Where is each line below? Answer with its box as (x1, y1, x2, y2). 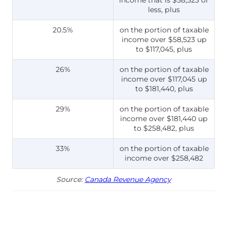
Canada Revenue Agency (85, 175, 171, 183)
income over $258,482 (125, 153, 203, 163)
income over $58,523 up (121, 34, 207, 44)
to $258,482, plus (134, 123, 194, 133)
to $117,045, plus (136, 44, 192, 54)
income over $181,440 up (120, 113, 208, 123)
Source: (56, 175, 85, 183)
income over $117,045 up (121, 74, 207, 84)
